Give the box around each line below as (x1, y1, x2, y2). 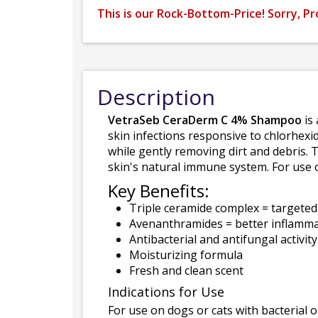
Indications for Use (108, 283, 224, 300)
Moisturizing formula (129, 247, 243, 263)
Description (97, 82, 215, 111)
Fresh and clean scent (129, 263, 243, 278)
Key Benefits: (108, 179, 209, 202)
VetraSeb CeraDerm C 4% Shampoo (108, 112, 302, 128)
